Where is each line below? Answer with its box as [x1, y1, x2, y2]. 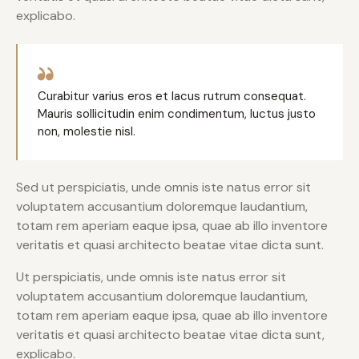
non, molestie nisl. [38, 123, 135, 139]
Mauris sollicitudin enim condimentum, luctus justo [38, 105, 316, 122]
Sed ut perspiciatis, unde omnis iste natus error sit [16, 178, 311, 196]
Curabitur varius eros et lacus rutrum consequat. [38, 87, 306, 104]
